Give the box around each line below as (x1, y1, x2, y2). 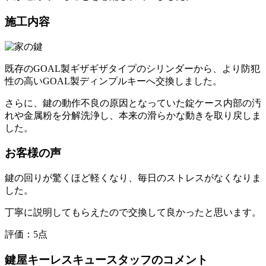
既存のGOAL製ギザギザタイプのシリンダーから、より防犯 (5, 63, 260, 74)
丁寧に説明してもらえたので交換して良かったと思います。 (5, 207, 261, 217)
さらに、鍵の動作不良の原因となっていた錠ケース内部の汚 (5, 97, 261, 108)
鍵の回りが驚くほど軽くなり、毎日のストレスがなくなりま (5, 173, 261, 183)
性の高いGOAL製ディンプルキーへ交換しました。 (5, 75, 222, 86)
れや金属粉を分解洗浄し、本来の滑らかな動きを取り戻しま (5, 110, 261, 121)
